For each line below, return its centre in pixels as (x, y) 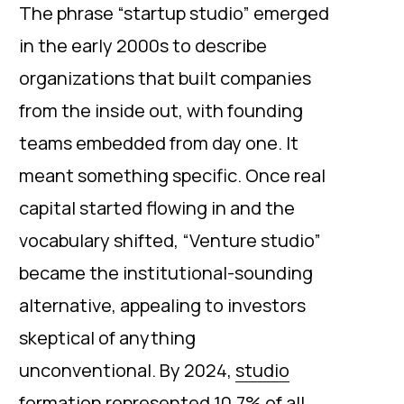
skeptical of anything (107, 338)
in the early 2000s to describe (143, 46)
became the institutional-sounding (166, 273)
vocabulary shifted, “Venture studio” (170, 240)
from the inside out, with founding (161, 110)
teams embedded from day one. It (159, 143)
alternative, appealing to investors (162, 305)
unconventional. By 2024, (127, 370)
